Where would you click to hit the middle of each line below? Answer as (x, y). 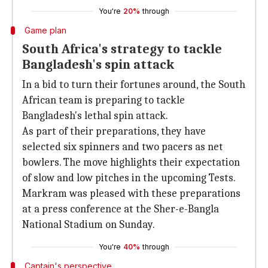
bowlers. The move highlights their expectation (131, 162)
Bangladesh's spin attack (98, 65)
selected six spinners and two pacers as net (123, 147)
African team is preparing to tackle (103, 100)
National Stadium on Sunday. (89, 225)
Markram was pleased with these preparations (131, 194)
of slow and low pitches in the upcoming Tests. (129, 178)
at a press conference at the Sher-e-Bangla (121, 209)
